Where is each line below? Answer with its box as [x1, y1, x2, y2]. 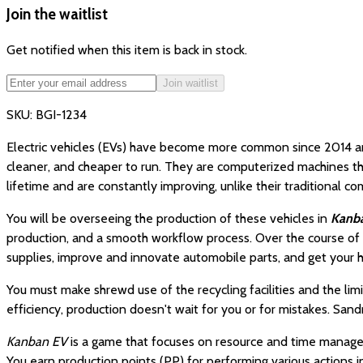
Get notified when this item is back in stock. [6, 42, 247, 58]
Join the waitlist [6, 4, 108, 23]
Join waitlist [163, 77, 218, 90]
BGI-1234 [36, 107, 87, 123]
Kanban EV [6, 334, 67, 350]
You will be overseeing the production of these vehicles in [6, 211, 331, 227]
